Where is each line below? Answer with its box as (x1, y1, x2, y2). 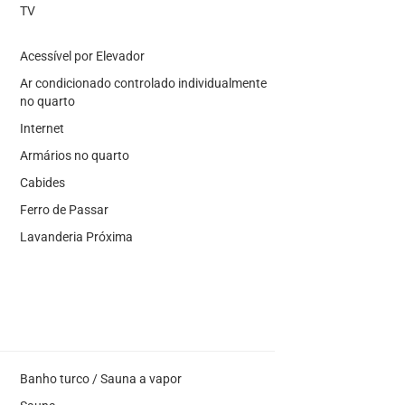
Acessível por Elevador (19, 48, 145, 63)
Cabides (19, 174, 65, 190)
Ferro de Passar (19, 202, 108, 217)
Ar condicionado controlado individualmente (19, 75, 267, 90)
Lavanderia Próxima (19, 229, 133, 244)
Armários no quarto (19, 147, 129, 163)
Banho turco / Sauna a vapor (19, 371, 182, 386)
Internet (19, 120, 64, 136)
